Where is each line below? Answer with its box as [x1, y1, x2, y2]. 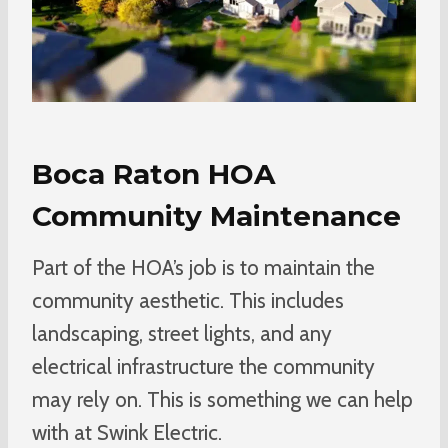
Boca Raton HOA [32, 156, 275, 191]
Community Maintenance [32, 198, 401, 233]
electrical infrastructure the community [32, 353, 375, 379]
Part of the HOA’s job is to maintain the [32, 254, 375, 280]
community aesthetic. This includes [32, 287, 344, 313]
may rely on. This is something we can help [32, 386, 413, 412]
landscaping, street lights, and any [32, 320, 332, 346]
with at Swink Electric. [32, 419, 222, 445]
